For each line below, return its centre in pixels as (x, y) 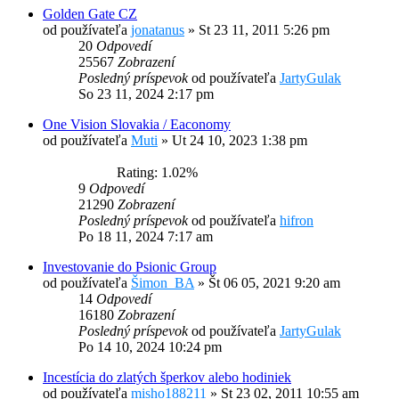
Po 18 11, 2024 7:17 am (146, 237)
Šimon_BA (163, 283)
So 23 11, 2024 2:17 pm (146, 94)
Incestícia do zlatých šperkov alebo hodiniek (167, 378)
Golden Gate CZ (90, 14)
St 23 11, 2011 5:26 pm (264, 30)
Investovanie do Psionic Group (130, 267)
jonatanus (158, 30)
